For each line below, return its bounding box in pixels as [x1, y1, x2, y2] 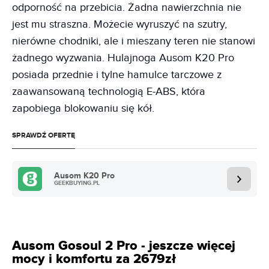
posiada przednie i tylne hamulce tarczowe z [12, 68, 222, 82]
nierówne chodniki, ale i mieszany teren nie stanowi [12, 35, 255, 48]
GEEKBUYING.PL [54, 180, 100, 187]
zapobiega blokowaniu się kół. [12, 102, 154, 115]
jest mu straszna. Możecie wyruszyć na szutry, [12, 18, 227, 31]
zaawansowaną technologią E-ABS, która [12, 85, 205, 98]
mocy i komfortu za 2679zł [12, 251, 176, 268]
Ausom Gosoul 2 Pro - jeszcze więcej [12, 238, 235, 255]
